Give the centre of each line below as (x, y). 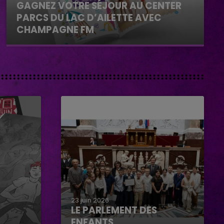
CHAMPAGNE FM (55, 29)
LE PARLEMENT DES (114, 210)
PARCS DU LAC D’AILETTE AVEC (89, 17)
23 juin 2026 (90, 200)
